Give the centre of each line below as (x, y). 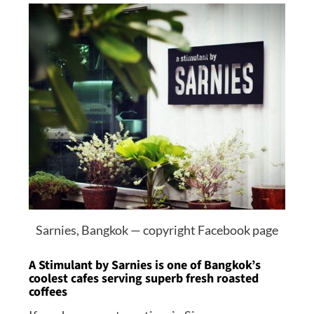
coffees (48, 292)
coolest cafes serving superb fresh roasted (143, 278)
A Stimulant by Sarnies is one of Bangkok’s (144, 265)
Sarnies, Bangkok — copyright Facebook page (157, 230)
